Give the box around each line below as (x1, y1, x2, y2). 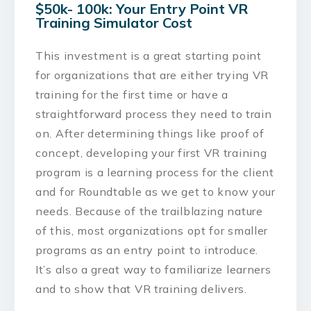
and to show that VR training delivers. (35, 281, 247, 296)
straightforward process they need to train (35, 106, 272, 121)
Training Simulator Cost (35, 14, 192, 32)
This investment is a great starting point (35, 48, 262, 62)
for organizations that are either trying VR (35, 67, 269, 82)
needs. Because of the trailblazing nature (35, 203, 263, 218)
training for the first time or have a (35, 87, 228, 101)
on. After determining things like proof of (35, 126, 264, 140)
